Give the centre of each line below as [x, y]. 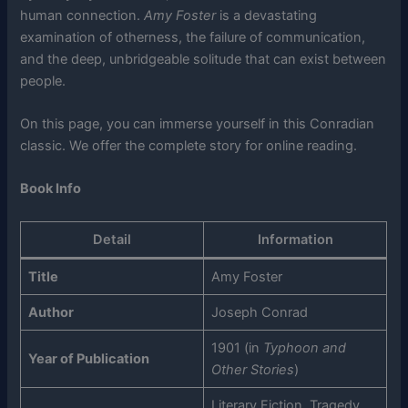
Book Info [51, 189]
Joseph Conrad [259, 312]
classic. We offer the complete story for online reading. [189, 146]
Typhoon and [304, 347]
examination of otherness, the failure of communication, [193, 37]
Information [295, 239]
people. [43, 81]
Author [51, 312]
